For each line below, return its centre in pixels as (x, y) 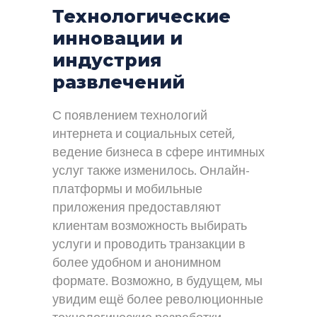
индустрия (107, 60)
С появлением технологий (130, 116)
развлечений (119, 82)
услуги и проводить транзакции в (149, 245)
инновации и (117, 38)
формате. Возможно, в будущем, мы (157, 282)
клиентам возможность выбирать (150, 227)
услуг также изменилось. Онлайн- (151, 172)
